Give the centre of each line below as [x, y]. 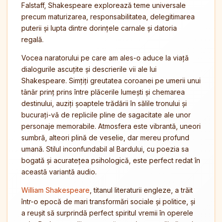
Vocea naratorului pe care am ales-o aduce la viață [105, 58]
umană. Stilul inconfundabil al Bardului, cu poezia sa [105, 149]
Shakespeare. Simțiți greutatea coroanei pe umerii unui [111, 81]
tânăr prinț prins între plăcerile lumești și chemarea [103, 92]
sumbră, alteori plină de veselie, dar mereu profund [105, 138]
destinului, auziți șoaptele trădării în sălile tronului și [104, 103]
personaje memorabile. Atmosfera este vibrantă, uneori [111, 126]
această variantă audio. [59, 172]
